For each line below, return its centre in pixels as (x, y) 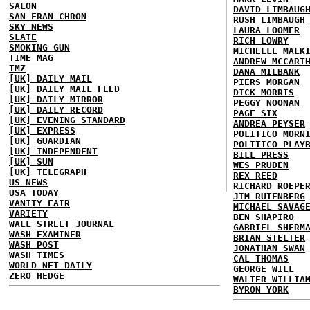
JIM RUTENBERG (269, 196)
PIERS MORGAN (266, 82)
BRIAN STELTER (269, 237)
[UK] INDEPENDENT (53, 151)
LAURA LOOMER (266, 30)
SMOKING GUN (39, 47)
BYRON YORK (261, 289)
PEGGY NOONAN (266, 102)
